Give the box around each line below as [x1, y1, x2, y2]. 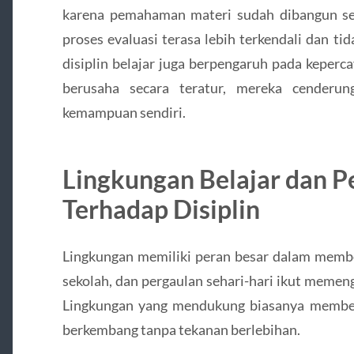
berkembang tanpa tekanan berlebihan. [62, 321, 300, 339]
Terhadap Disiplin [62, 194, 260, 225]
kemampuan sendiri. [62, 104, 186, 122]
